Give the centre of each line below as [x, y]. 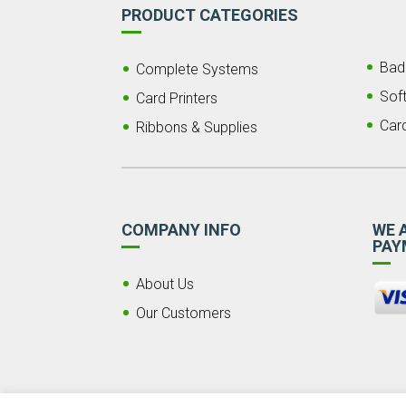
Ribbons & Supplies [197, 127]
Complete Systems [198, 69]
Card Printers [177, 98]
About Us [165, 284]
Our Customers [184, 313]
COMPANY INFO [182, 229]
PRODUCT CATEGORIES [210, 14]
